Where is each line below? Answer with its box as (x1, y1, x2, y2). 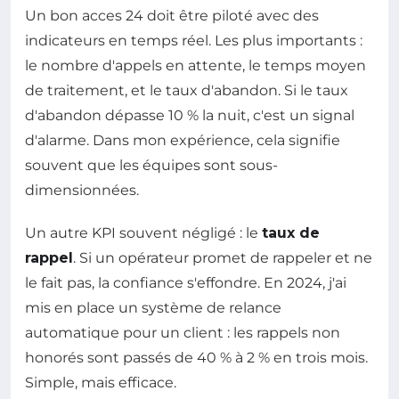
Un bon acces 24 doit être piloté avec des (25, 6, 319, 24)
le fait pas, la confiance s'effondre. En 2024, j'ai (25, 273, 346, 291)
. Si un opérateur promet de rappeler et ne (73, 248, 372, 266)
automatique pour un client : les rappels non (25, 323, 340, 341)
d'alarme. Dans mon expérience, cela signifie (25, 131, 340, 149)
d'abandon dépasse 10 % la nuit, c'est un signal (25, 106, 354, 124)
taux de (262, 224, 320, 241)
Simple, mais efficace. (25, 373, 176, 391)
